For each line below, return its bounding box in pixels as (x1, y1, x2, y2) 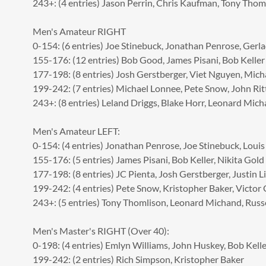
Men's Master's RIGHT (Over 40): (32, 224, 169, 236)
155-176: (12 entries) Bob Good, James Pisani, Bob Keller (32, 53, 265, 65)
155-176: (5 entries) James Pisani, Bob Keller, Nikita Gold (32, 153, 264, 165)
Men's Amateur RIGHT (32, 25, 126, 37)
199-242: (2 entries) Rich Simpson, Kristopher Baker (32, 253, 244, 265)
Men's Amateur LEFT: (32, 125, 120, 137)
